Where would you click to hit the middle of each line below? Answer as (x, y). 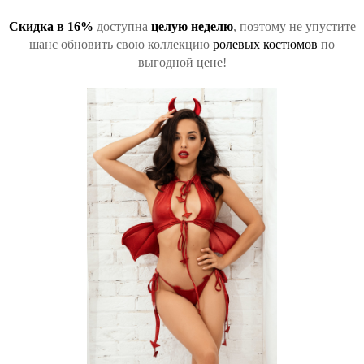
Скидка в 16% (51, 27)
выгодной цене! (182, 63)
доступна (122, 27)
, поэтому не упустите (294, 27)
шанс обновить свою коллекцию (121, 45)
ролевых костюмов (265, 45)
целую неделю (192, 27)
